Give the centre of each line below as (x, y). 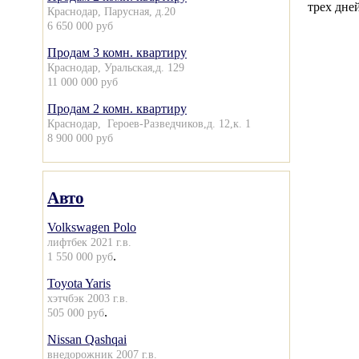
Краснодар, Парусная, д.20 (111, 11)
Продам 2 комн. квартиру (117, 109)
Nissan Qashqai (87, 339)
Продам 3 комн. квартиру (117, 52)
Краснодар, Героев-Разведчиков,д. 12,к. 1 (149, 123)
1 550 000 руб (80, 256)
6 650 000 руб (80, 26)
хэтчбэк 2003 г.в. (88, 298)
